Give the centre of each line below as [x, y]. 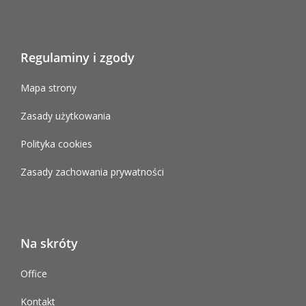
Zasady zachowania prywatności [92, 171]
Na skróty [49, 243]
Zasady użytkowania [66, 115]
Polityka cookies [56, 143]
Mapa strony [48, 87]
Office [34, 273]
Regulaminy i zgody [78, 57]
